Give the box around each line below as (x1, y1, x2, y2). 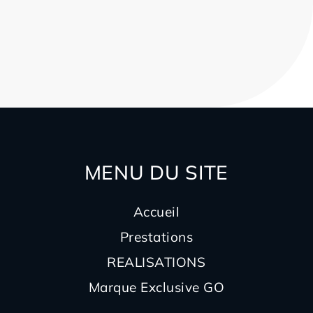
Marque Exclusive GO (88, 279, 225, 296)
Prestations (119, 228, 194, 246)
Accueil (133, 203, 180, 221)
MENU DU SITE (84, 160, 229, 185)
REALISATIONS (107, 254, 206, 271)
